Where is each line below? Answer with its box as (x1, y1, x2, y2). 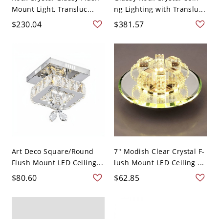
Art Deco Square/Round (11, 147, 94, 156)
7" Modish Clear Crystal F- (114, 147, 205, 156)
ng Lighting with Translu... (114, 4, 206, 14)
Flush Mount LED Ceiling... (11, 158, 104, 168)
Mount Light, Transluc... (11, 4, 94, 14)
